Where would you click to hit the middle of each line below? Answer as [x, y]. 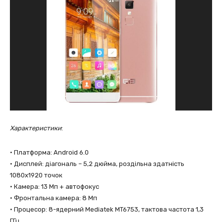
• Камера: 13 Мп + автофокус [55, 187]
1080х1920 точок [36, 175]
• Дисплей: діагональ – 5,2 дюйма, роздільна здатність [97, 164]
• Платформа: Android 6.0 [49, 152]
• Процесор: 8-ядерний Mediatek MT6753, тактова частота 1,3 [107, 209]
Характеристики [36, 128]
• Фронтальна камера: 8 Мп [54, 198]
